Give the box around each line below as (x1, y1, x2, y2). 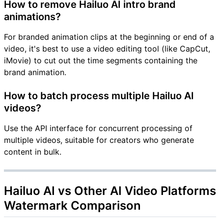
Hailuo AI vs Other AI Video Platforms (4, 184, 216, 198)
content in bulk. (4, 147, 61, 157)
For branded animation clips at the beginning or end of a (4, 32, 214, 42)
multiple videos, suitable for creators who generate (4, 135, 194, 145)
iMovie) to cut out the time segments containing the (4, 55, 197, 66)
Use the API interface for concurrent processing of (4, 123, 192, 134)
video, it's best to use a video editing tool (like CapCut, (4, 44, 210, 54)
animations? (4, 11, 61, 23)
